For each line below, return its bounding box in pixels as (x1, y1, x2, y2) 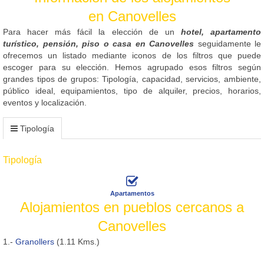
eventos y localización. (3, 97, 87, 107)
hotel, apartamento (180, 27, 262, 37)
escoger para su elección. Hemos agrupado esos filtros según (3, 62, 261, 72)
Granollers (15, 236, 54, 246)
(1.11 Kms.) (54, 236, 100, 246)
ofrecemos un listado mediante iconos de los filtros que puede (3, 50, 261, 60)
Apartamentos (110, 189, 154, 197)
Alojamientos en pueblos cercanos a (20, 199, 244, 215)
